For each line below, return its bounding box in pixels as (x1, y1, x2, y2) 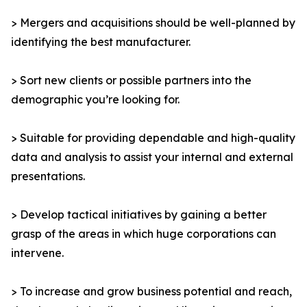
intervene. (11, 246, 64, 260)
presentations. (11, 169, 85, 184)
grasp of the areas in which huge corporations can (11, 227, 276, 241)
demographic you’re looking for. (11, 93, 180, 107)
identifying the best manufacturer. (11, 35, 191, 49)
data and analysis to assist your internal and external (11, 150, 293, 164)
